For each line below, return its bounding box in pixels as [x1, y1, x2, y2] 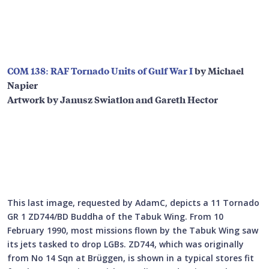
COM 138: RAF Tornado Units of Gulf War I [7, 64, 195, 77]
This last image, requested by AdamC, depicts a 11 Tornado [7, 197, 259, 209]
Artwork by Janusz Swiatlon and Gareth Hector [7, 92, 218, 106]
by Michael [195, 64, 244, 77]
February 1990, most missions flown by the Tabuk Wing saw [7, 225, 258, 237]
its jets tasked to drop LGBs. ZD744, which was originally [7, 238, 244, 250]
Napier [7, 78, 38, 92]
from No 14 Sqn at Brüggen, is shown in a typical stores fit [7, 252, 254, 264]
